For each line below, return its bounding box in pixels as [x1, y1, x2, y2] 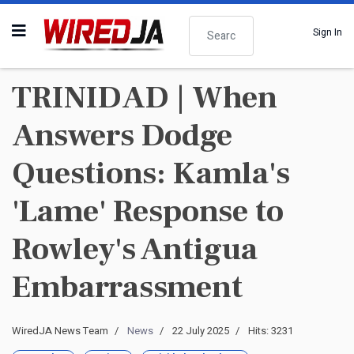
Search [188, 13, 220, 28]
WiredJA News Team [12, 323, 108, 338]
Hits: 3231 [248, 323, 293, 338]
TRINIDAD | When [12, 77, 277, 118]
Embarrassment [12, 267, 243, 307]
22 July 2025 [172, 323, 229, 338]
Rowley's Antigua [12, 229, 258, 269]
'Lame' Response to [12, 191, 284, 232]
